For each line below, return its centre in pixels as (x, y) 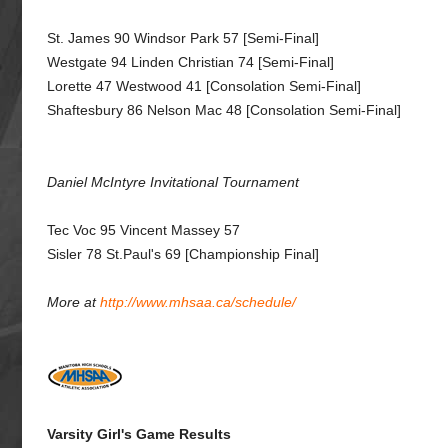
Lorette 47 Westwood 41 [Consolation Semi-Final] (204, 86)
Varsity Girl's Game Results (139, 434)
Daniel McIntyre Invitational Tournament (173, 182)
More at (73, 302)
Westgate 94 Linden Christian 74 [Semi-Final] (190, 62)
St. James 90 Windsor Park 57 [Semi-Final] (183, 38)
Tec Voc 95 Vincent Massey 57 (143, 230)
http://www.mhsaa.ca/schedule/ (198, 302)
